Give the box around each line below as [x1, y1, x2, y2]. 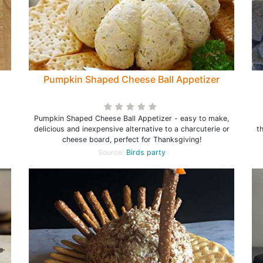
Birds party [126, 148, 166, 157]
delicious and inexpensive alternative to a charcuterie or [33, 124, 230, 133]
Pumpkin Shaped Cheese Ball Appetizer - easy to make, [34, 114, 229, 123]
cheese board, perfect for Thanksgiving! [62, 135, 201, 144]
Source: [97, 148, 126, 157]
